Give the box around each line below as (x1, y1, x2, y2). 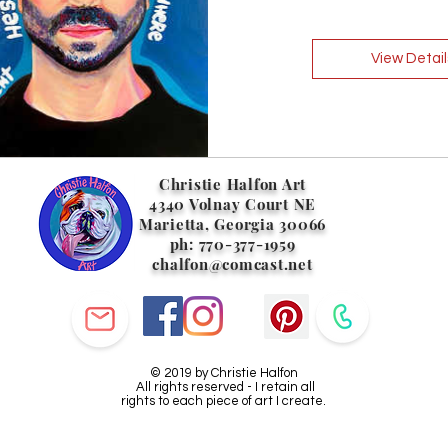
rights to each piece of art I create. (121, 393, 326, 408)
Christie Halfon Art (158, 173, 307, 194)
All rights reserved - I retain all (132, 379, 315, 394)
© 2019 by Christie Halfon (149, 365, 298, 380)
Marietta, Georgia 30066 (138, 213, 327, 234)
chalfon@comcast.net (152, 253, 313, 274)
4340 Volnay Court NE (149, 193, 316, 214)
